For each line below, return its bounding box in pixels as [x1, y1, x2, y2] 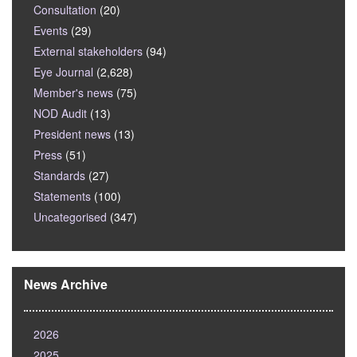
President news [33, 126, 111, 143]
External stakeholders [33, 43, 143, 60]
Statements [33, 188, 91, 205]
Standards [33, 167, 85, 184]
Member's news [33, 84, 113, 101]
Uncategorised [33, 209, 107, 226]
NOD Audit [33, 105, 87, 122]
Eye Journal [33, 64, 93, 80]
